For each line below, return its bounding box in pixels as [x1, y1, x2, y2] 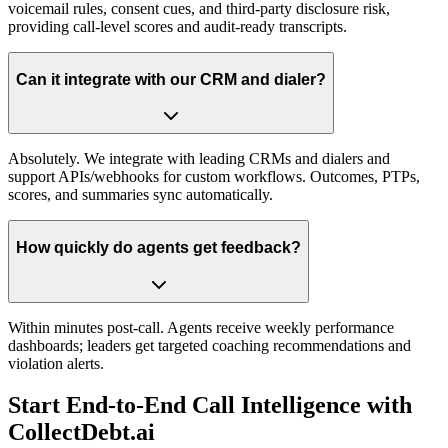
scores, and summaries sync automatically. [8, 186, 273, 204]
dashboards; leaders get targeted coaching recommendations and [8, 336, 411, 354]
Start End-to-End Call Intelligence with [8, 392, 412, 419]
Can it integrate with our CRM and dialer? [16, 70, 326, 88]
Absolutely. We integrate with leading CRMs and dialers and [8, 150, 390, 168]
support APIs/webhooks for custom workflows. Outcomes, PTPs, [8, 168, 420, 186]
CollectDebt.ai [8, 419, 155, 446]
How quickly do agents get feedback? [16, 238, 301, 256]
